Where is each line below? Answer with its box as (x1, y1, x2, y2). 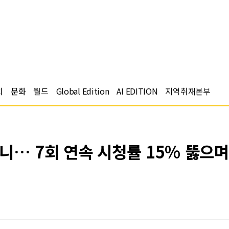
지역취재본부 (165, 85, 211, 97)
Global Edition (56, 85, 109, 97)
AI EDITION (117, 85, 158, 97)
